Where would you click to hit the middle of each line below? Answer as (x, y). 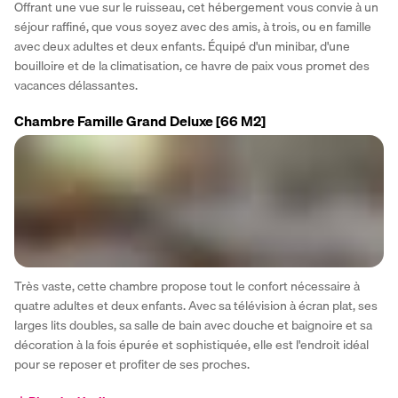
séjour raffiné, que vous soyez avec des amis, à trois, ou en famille (193, 26)
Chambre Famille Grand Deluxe (114, 120)
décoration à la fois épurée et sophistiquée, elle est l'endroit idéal (191, 345)
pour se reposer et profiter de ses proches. (132, 365)
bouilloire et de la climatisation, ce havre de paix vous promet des (192, 65)
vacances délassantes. (76, 85)
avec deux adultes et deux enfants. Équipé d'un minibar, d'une (182, 46)
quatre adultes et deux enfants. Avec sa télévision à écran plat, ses (196, 306)
